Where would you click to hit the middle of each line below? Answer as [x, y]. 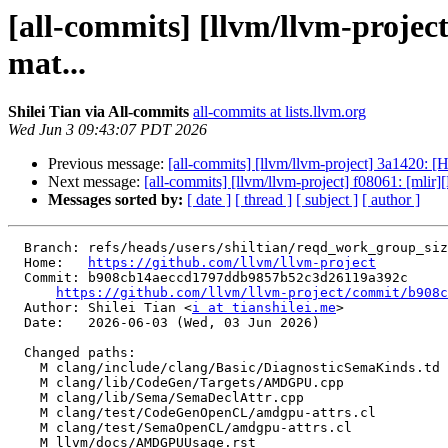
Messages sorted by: [115, 200]
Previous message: [108, 164]
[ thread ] [263, 200]
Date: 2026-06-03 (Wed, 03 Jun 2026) [16, 323]
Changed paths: [16, 353]
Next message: [96, 182]
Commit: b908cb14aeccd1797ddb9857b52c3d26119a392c [16, 278]
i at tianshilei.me [264, 308]
